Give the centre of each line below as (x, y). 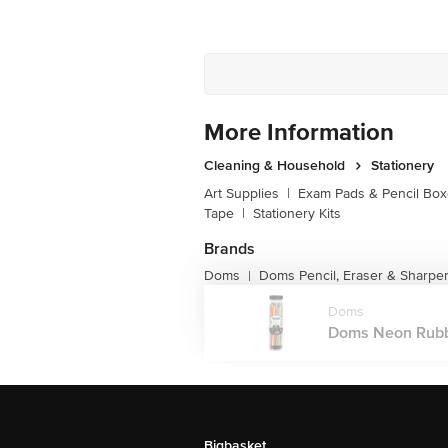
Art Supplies (241, 193)
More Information (299, 132)
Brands (229, 249)
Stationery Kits (297, 213)
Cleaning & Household (274, 165)
